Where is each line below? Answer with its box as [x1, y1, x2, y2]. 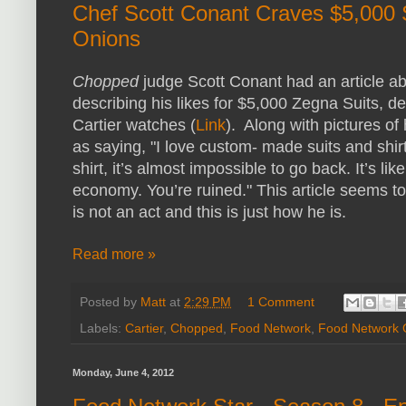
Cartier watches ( [72, 116, 196, 135]
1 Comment [247, 295, 315, 310]
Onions [72, 25, 140, 51]
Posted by [80, 295, 140, 310]
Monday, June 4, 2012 [72, 367, 174, 379]
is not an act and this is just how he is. [72, 203, 346, 222]
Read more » [72, 246, 156, 263]
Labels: [80, 321, 125, 336]
